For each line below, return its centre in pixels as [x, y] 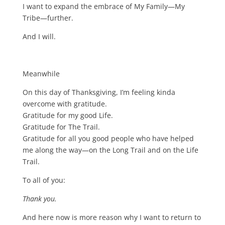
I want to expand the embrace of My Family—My [103, 7]
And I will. [39, 37]
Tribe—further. [48, 18]
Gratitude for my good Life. [68, 116]
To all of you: [44, 180]
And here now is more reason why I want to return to [111, 217]
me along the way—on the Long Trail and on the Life [110, 150]
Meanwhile [41, 74]
